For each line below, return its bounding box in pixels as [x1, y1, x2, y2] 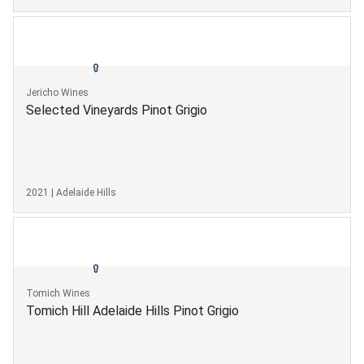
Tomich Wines [26, 287, 90, 299]
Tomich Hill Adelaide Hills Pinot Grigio [26, 302, 239, 318]
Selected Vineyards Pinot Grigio [26, 102, 207, 118]
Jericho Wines [26, 86, 89, 98]
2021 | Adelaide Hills [26, 186, 116, 198]
